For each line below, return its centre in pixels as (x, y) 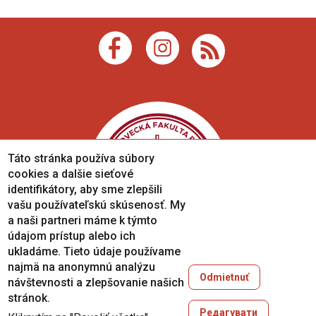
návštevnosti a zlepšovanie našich (96, 282)
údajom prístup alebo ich (72, 236)
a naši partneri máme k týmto (83, 220)
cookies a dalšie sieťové (71, 174)
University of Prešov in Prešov (158, 302)
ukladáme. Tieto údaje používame (95, 251)
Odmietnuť (224, 277)
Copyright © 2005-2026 (158, 285)
